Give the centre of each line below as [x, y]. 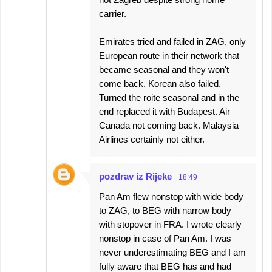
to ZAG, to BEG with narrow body [165, 211]
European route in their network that [169, 56]
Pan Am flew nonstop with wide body [171, 197]
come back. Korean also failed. [160, 84]
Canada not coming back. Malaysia [169, 126]
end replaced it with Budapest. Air [165, 112]
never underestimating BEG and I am [172, 253]
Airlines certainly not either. [152, 140]
